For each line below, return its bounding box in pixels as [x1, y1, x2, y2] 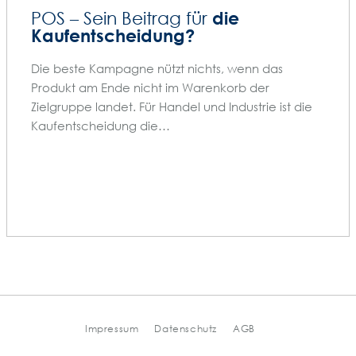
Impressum [85, 323, 139, 335]
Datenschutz [154, 323, 218, 335]
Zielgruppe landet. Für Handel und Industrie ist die [31, 99, 312, 114]
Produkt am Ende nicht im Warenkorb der [31, 79, 269, 95]
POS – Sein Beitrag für [31, 7, 212, 29]
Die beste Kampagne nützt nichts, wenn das [31, 60, 283, 75]
